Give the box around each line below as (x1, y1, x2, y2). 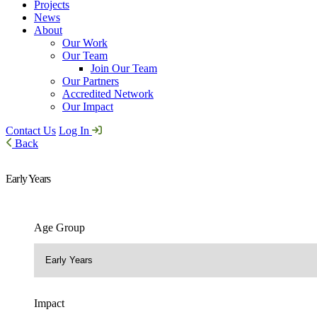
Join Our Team (91, 62, 157, 74)
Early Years (6, 173, 51, 185)
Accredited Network (62, 88, 154, 100)
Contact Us (6, 125, 56, 137)
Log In (59, 125, 92, 137)
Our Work (62, 37, 108, 49)
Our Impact (62, 100, 113, 113)
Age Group (34, 221, 85, 234)
